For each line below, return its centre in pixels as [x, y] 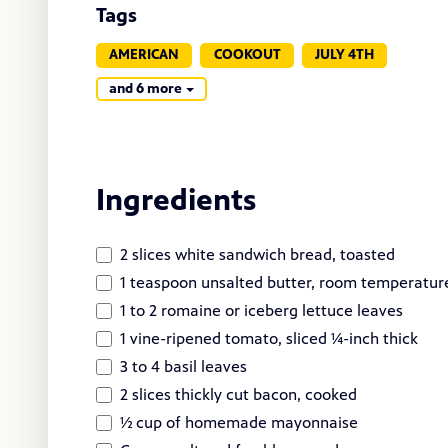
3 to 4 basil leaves [183, 367]
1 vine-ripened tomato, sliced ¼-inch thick [269, 339]
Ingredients [176, 200]
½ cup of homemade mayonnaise [239, 423]
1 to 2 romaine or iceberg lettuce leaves [261, 311]
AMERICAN [144, 55]
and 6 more [146, 88]
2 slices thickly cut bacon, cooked [238, 395]
